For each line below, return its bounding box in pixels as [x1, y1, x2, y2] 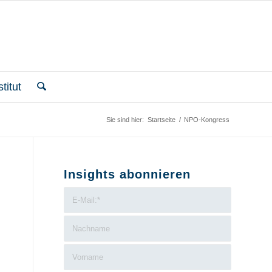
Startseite [148, 116, 175, 123]
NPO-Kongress [184, 116, 229, 123]
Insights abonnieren [64, 168, 191, 181]
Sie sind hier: [106, 116, 144, 123]
